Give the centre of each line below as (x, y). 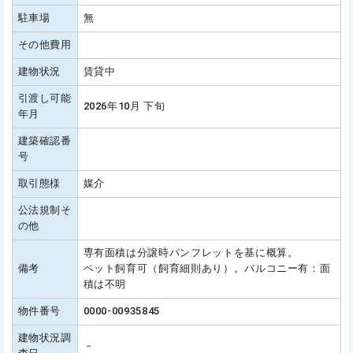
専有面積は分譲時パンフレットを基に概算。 (191, 253)
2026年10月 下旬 (124, 106)
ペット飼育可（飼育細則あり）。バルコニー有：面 (207, 269)
